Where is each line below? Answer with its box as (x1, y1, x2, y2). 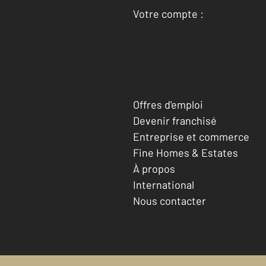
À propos (133, 161, 175, 175)
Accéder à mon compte (154, 33, 258, 46)
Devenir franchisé (133, 113, 217, 127)
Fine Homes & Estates (133, 145, 238, 159)
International (133, 178, 194, 191)
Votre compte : (133, 7, 204, 20)
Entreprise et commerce (133, 129, 249, 143)
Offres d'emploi (133, 97, 203, 111)
